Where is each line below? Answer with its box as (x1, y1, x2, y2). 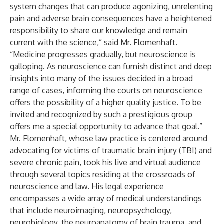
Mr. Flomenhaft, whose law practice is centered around (10, 133, 207, 143)
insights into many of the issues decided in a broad (10, 73, 193, 83)
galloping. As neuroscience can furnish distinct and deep (10, 61, 212, 71)
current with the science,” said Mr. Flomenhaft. (10, 37, 177, 47)
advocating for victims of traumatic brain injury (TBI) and (10, 145, 212, 155)
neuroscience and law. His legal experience (10, 181, 164, 191)
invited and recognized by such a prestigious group (10, 109, 192, 119)
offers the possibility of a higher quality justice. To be (10, 97, 201, 107)
